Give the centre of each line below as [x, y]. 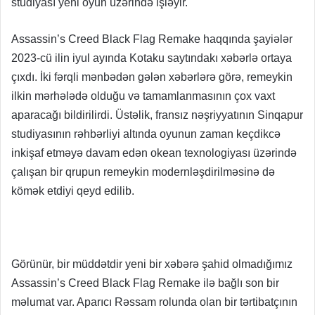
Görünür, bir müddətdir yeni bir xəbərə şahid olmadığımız [152, 264]
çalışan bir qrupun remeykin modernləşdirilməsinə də [143, 172]
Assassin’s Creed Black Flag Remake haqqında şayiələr [152, 39]
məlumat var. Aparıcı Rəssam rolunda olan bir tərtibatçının [154, 302]
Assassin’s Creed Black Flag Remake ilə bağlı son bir [145, 283]
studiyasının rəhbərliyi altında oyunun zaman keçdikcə [146, 134]
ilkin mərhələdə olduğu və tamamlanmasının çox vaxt [143, 96]
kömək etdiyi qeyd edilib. [73, 191]
